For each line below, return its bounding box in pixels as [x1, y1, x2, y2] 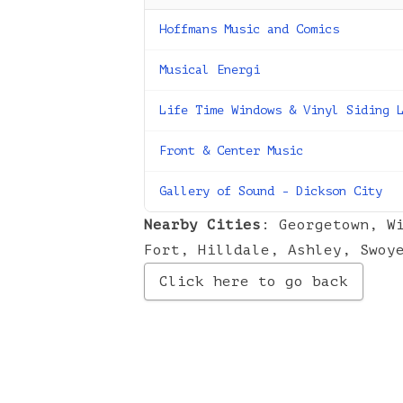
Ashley [288, 242, 342, 258]
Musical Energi [159, 63, 260, 76]
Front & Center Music [159, 144, 303, 157]
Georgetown [279, 217, 369, 233]
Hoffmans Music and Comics [159, 22, 339, 36]
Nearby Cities [144, 217, 261, 233]
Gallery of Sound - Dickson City [159, 184, 382, 198]
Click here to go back [159, 273, 348, 290]
